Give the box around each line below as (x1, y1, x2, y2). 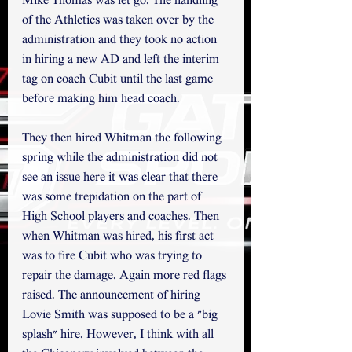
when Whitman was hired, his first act (22, 229, 217, 244)
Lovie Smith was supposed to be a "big (22, 308, 221, 323)
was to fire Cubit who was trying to (22, 249, 205, 264)
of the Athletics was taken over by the (22, 13, 217, 28)
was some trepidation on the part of (22, 190, 204, 205)
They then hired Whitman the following (22, 131, 225, 146)
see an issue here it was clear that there (22, 170, 221, 185)
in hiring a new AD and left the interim (22, 53, 222, 68)
